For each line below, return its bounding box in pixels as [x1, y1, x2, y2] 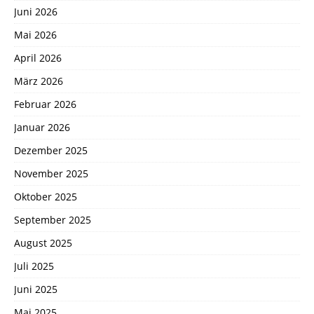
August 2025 [14, 235, 72, 250]
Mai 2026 [14, 27, 57, 41]
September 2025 [14, 212, 91, 226]
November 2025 [14, 166, 88, 180]
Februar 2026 [14, 97, 76, 111]
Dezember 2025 [14, 143, 88, 157]
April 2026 [14, 50, 62, 64]
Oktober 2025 [14, 189, 77, 203]
